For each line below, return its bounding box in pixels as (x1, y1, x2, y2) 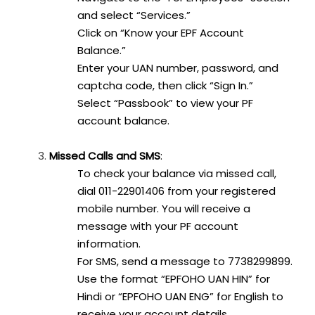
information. (77, 236, 141, 252)
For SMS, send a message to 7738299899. (77, 254, 292, 269)
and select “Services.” (77, 8, 191, 23)
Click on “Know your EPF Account (77, 25, 244, 41)
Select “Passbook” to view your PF (77, 96, 253, 111)
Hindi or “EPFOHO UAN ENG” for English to (77, 289, 283, 304)
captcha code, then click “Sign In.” (77, 78, 253, 94)
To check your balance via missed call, (77, 166, 276, 181)
